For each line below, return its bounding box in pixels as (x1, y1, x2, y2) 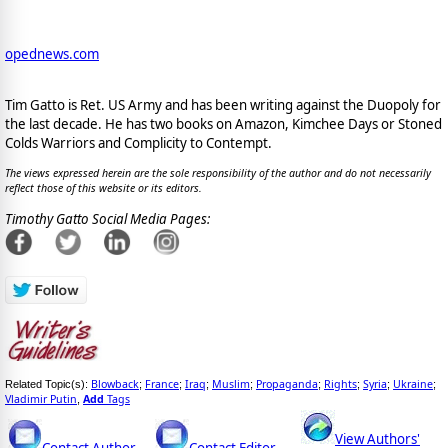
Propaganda (256, 377, 318, 392)
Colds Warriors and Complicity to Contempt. (5, 134, 272, 153)
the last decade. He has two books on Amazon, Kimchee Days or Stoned (5, 115, 442, 134)
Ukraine (393, 377, 433, 392)
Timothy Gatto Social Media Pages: (5, 209, 210, 228)
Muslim (212, 377, 250, 392)
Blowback (91, 377, 139, 392)
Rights (324, 377, 357, 392)
